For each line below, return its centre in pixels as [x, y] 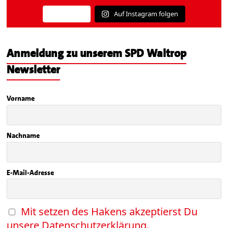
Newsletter [34, 70]
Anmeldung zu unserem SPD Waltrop [97, 53]
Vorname [21, 98]
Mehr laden [67, 14]
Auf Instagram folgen [146, 14]
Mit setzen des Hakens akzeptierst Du [109, 212]
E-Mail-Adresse [31, 172]
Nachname [23, 136]
